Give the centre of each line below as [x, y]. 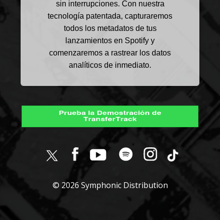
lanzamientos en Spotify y [110, 41]
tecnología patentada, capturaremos [110, 16]
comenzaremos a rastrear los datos [110, 53]
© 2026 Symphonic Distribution [110, 185]
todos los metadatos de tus [110, 28]
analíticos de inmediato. [110, 65]
